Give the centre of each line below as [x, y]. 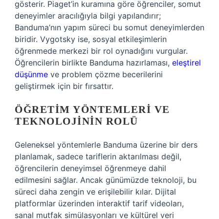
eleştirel [186, 63]
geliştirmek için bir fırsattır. [64, 86]
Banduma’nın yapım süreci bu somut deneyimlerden [109, 27]
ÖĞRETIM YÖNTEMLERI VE [92, 109]
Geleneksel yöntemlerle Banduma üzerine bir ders [106, 145]
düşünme [31, 74]
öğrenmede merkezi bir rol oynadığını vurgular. [101, 51]
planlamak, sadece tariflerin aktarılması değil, [98, 156]
